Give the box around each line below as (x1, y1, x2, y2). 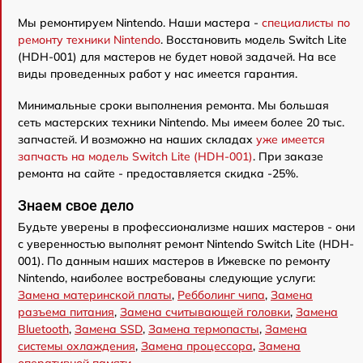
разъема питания (18, 305, 114, 320)
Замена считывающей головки (120, 305, 290, 320)
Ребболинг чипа (177, 288, 265, 303)
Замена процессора (141, 339, 253, 354)
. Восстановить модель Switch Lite (160, 32, 347, 48)
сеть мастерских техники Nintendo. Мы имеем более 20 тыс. (18, 115, 344, 130)
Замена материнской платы (18, 288, 172, 303)
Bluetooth (18, 322, 69, 337)
